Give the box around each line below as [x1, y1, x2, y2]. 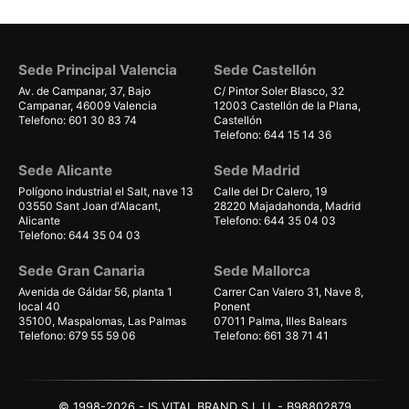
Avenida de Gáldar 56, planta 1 [18, 285, 173, 299]
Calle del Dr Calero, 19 [214, 184, 327, 198]
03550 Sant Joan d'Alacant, [18, 199, 161, 213]
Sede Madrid [214, 162, 300, 179]
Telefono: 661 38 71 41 [214, 329, 329, 342]
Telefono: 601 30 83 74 [18, 113, 137, 127]
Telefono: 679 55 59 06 [18, 329, 135, 342]
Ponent [214, 299, 250, 313]
